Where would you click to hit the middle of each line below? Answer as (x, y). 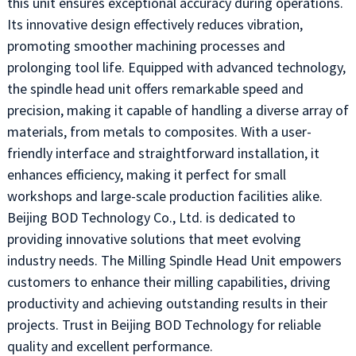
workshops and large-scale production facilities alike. (164, 196)
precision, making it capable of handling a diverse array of (178, 110)
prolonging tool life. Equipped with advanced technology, (176, 67)
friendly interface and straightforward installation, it (163, 153)
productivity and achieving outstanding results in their (167, 303)
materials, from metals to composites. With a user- (159, 132)
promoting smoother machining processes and (146, 46)
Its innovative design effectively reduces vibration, (155, 24)
